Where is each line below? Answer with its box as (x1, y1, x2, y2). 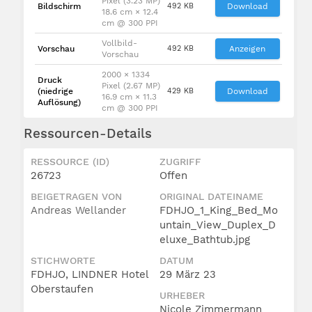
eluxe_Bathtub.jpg (159, 233, 251, 246)
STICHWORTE (31, 254, 96, 266)
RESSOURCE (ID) (31, 155, 110, 167)
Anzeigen (229, 43, 266, 54)
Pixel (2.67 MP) (101, 80, 160, 91)
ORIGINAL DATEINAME (159, 190, 264, 202)
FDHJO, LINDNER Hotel (31, 267, 149, 281)
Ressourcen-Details (24, 125, 153, 141)
